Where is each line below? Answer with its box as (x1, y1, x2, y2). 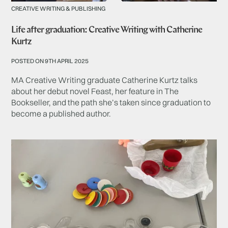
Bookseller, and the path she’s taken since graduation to (11, 97, 211, 107)
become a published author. (11, 108, 111, 119)
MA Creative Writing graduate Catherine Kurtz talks (11, 74, 198, 85)
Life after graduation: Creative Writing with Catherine (11, 25, 203, 35)
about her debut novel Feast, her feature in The (11, 85, 179, 96)
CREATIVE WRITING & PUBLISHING (11, 4, 106, 12)
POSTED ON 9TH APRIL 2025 (11, 56, 89, 65)
